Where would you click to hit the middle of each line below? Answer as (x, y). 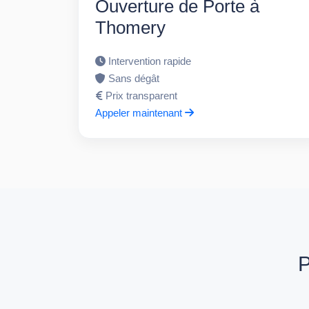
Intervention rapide (150, 61)
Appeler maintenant (140, 112)
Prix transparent (142, 95)
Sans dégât (134, 78)
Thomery (131, 27)
